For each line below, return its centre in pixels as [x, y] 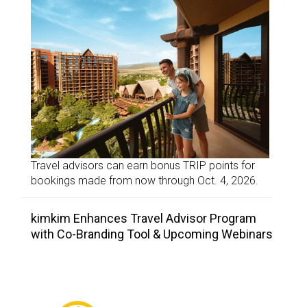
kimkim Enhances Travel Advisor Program [144, 218]
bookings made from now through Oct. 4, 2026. [145, 180]
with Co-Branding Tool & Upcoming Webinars [152, 234]
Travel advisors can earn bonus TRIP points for [143, 165]
